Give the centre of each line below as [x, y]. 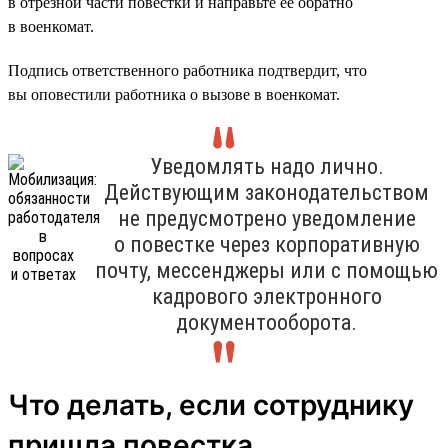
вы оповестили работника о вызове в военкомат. [174, 94]
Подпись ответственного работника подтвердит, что [187, 70]
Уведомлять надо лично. [266, 166]
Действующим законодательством [266, 192]
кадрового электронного [266, 296]
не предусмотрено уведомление [266, 218]
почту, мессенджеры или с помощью [266, 270]
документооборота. [266, 322]
